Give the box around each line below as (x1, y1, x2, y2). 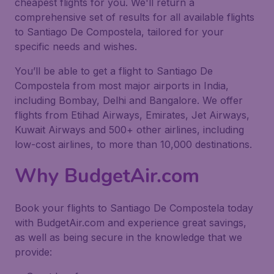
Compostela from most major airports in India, (15, 80, 229, 92)
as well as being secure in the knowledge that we (15, 231, 242, 243)
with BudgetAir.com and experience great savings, (15, 217, 246, 229)
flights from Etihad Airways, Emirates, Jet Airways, (15, 109, 250, 121)
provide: (15, 246, 52, 258)
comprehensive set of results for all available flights (15, 11, 254, 23)
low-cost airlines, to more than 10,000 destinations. (15, 138, 252, 150)
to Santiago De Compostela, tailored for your (15, 26, 224, 38)
